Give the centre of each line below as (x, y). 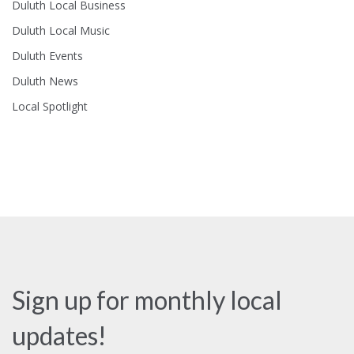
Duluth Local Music (61, 31)
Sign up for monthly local (147, 300)
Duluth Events (47, 56)
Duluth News (45, 81)
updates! (59, 336)
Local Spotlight (50, 107)
